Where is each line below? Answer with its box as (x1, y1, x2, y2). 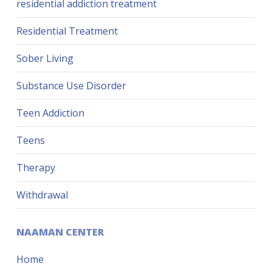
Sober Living (16, 52, 73, 66)
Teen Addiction (16, 106, 84, 120)
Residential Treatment (16, 24, 118, 38)
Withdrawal (16, 188, 68, 202)
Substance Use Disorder (16, 79, 126, 93)
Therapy (16, 161, 55, 175)
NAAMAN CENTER (16, 225, 104, 239)
